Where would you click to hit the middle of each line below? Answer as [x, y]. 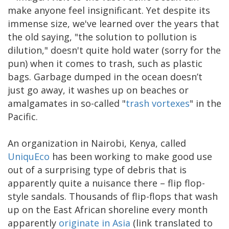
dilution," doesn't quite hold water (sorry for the [114, 50]
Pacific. [23, 116]
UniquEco [29, 156]
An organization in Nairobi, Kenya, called [97, 143]
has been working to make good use [131, 156]
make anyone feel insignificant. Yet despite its [109, 10]
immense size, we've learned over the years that [113, 23]
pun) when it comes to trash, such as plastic [105, 63]
